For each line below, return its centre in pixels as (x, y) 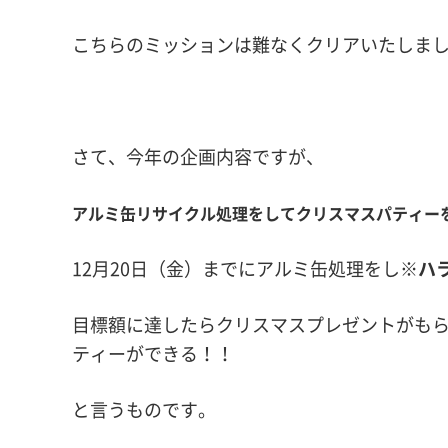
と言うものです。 (144, 409)
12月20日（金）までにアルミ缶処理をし (236, 268)
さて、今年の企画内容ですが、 (198, 156)
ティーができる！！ (153, 353)
